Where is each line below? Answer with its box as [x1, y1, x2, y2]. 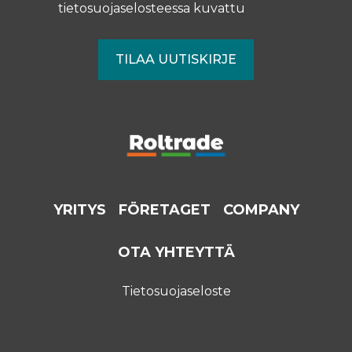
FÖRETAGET [118, 201, 211, 219]
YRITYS [53, 201, 106, 219]
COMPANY [222, 201, 299, 219]
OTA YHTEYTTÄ [117, 244, 235, 262]
